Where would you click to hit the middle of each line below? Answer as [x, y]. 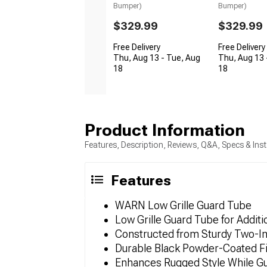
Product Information [165, 131]
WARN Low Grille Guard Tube [183, 206]
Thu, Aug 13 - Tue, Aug [157, 58]
